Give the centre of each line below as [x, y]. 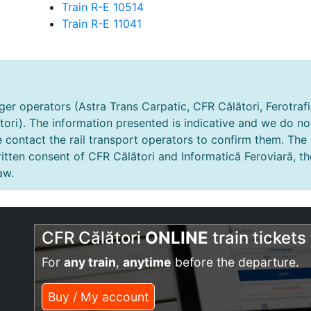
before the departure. [235, 262]
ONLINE [177, 238]
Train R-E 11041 [102, 24]
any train [90, 262]
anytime [147, 262]
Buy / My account [98, 297]
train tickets [257, 238]
